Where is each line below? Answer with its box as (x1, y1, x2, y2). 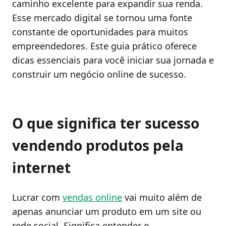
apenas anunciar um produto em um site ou (12, 205, 201, 218)
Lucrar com (12, 191, 63, 204)
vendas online (63, 191, 122, 204)
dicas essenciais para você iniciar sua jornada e (12, 53, 214, 66)
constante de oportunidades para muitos (12, 25, 188, 38)
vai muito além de (122, 191, 202, 204)
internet (12, 158, 71, 178)
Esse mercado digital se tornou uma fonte (12, 11, 192, 24)
